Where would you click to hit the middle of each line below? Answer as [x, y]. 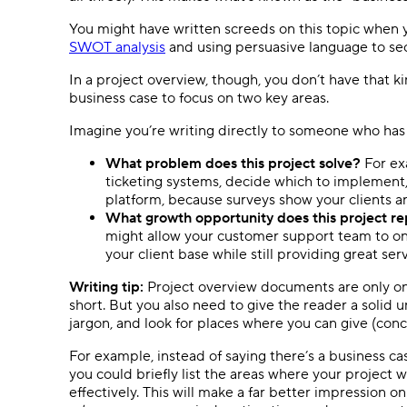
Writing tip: [106, 287]
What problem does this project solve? [233, 163]
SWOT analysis [117, 47]
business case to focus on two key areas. [201, 98]
